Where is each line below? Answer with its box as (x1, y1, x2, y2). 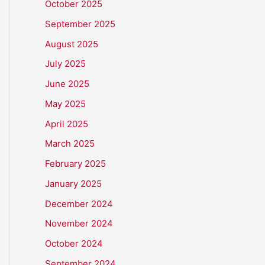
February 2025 (45, 158, 106, 169)
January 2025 (45, 177, 102, 189)
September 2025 (45, 18, 115, 30)
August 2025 (45, 38, 98, 50)
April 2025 (45, 118, 88, 130)
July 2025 (45, 58, 86, 70)
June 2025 (45, 78, 89, 89)
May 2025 (45, 98, 86, 109)
